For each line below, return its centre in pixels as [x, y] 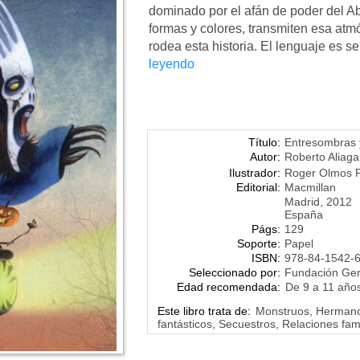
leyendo [172, 64]
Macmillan [310, 187]
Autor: [265, 157]
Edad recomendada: [219, 287]
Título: [264, 142]
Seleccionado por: [235, 272]
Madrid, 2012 [318, 202]
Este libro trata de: [204, 311]
